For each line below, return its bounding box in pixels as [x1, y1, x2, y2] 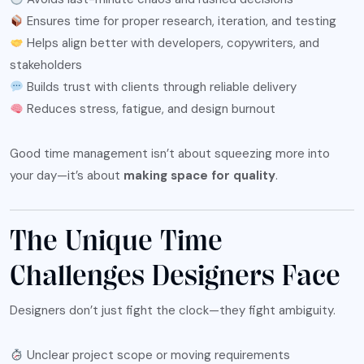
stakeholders [10, 57, 82, 74]
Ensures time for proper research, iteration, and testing [24, 13, 337, 30]
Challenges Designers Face [10, 259, 340, 293]
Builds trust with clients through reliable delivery [24, 79, 297, 96]
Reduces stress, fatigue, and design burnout [24, 101, 276, 118]
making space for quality [123, 167, 275, 184]
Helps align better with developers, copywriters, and [24, 35, 320, 52]
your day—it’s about [10, 167, 123, 184]
